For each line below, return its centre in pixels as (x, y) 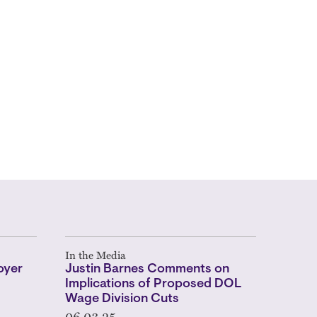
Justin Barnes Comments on (148, 269)
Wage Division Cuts (122, 299)
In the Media (96, 254)
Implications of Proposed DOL (154, 284)
